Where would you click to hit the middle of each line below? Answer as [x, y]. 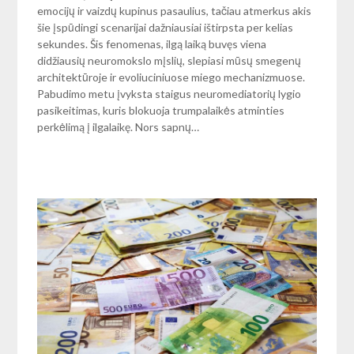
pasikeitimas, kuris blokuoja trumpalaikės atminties [161, 110]
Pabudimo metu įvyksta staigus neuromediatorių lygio [169, 93]
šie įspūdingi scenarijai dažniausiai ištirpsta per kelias [166, 27]
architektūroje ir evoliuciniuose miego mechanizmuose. [171, 77]
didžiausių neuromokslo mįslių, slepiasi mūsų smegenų [169, 60]
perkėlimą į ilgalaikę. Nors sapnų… [119, 126]
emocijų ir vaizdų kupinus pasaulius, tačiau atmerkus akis [175, 10]
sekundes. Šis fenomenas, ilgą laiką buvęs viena [152, 43]
